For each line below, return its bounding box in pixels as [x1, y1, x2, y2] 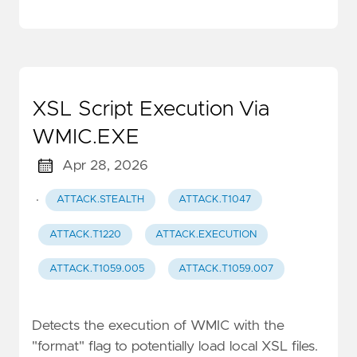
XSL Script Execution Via [32, 99, 269, 120]
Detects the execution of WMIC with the [32, 319, 284, 334]
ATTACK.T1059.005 [49, 264, 144, 275]
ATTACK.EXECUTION [155, 229, 257, 240]
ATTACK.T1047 [178, 194, 252, 206]
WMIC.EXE [32, 127, 139, 148]
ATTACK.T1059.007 [178, 264, 274, 275]
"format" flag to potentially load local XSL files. [32, 339, 318, 355]
